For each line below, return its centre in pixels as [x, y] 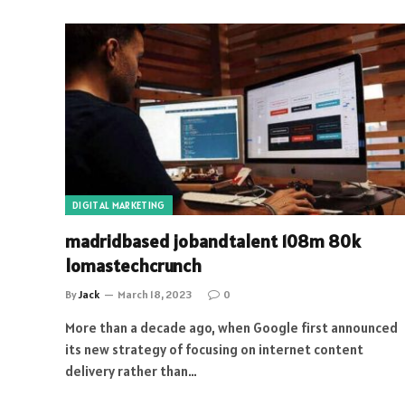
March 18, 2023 [155, 294]
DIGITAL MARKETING [119, 205]
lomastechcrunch [133, 265]
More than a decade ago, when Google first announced [231, 327]
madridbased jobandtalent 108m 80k [213, 241]
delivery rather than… [131, 371]
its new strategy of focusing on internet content [214, 349]
